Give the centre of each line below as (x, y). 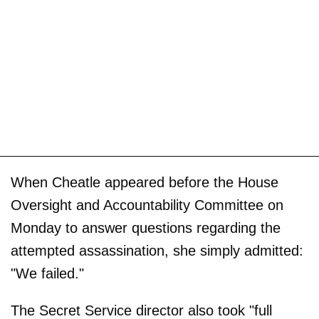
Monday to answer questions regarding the (146, 228)
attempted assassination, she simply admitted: (157, 251)
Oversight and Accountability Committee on (147, 205)
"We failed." (47, 274)
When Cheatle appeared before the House (145, 183)
